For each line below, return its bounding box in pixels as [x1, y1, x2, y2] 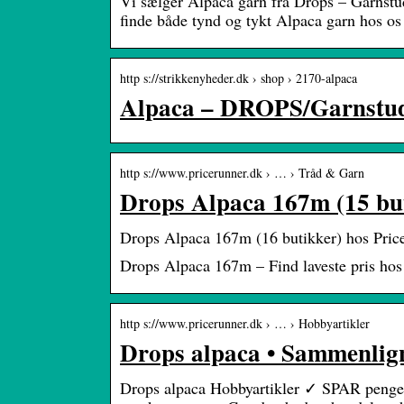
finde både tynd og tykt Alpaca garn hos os [120, 9, 401, 32]
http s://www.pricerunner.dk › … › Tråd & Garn [120, 164, 364, 182]
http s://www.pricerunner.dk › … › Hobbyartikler [120, 315, 370, 333]
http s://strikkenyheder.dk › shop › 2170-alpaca [120, 69, 357, 87]
